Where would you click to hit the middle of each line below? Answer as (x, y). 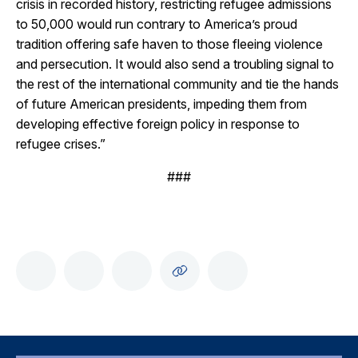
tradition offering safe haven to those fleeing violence (169, 44)
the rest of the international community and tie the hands (177, 84)
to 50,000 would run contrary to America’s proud (157, 24)
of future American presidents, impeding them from (161, 104)
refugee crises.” (61, 144)
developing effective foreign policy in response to (158, 124)
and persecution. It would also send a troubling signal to (175, 64)
